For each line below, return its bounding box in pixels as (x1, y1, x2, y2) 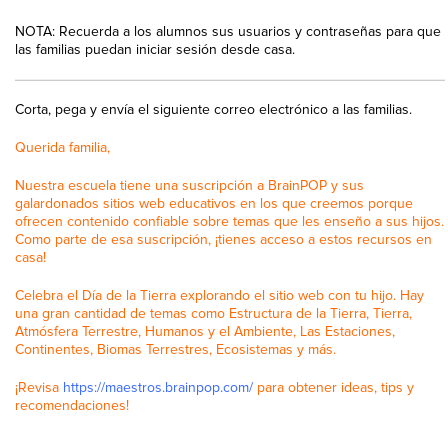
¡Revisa (15, 379, 59, 397)
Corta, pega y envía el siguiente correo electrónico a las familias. (15, 101, 412, 119)
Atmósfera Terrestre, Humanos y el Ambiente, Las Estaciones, (15, 323, 395, 341)
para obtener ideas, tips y (253, 379, 414, 397)
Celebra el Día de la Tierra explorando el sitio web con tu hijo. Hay (15, 287, 424, 305)
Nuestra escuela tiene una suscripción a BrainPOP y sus (15, 177, 364, 195)
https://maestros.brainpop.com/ (59, 379, 253, 397)
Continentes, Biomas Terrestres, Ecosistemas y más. (15, 341, 336, 359)
